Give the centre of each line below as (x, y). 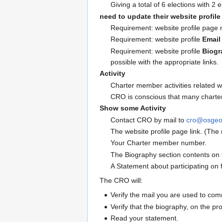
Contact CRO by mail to (149, 120)
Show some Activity (133, 108)
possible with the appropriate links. (165, 62)
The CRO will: (121, 181)
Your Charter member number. (159, 143)
